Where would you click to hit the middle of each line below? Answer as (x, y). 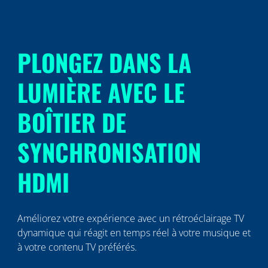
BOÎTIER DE (71, 122)
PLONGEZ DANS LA (104, 62)
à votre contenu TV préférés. (78, 247)
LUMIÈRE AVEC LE (101, 92)
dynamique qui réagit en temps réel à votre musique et (134, 233)
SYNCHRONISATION (109, 152)
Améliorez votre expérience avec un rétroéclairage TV (130, 218)
